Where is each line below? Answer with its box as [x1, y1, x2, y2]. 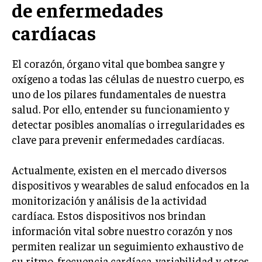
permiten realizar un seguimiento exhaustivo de [12, 239, 243, 253]
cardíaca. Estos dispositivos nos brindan [12, 208, 206, 222]
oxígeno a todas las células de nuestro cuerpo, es [12, 71, 244, 85]
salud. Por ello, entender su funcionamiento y [12, 102, 229, 116]
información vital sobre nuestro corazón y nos [12, 223, 233, 237]
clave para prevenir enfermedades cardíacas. [12, 132, 224, 146]
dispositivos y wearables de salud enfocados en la [12, 178, 249, 192]
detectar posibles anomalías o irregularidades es [12, 117, 245, 131]
